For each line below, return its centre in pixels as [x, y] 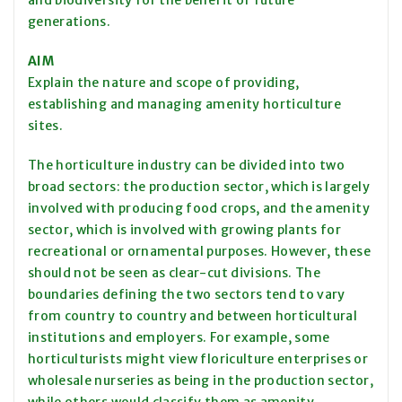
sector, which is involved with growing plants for [185, 230]
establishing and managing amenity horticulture [185, 105]
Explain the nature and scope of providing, [164, 83]
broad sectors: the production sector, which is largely [199, 187]
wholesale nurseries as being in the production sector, [201, 381]
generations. [70, 22]
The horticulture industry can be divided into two [187, 166]
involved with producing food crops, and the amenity [199, 209]
